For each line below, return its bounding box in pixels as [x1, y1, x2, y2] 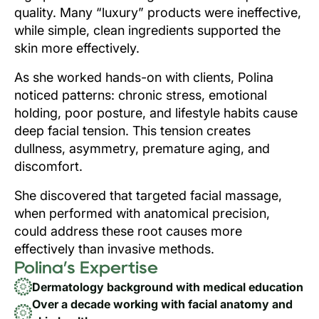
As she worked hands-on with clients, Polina [14, 70, 273, 85]
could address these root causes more [14, 224, 242, 239]
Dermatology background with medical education [32, 279, 303, 294]
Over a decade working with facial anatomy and [32, 297, 293, 311]
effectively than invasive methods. [14, 241, 214, 256]
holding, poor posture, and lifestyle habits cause [14, 105, 298, 120]
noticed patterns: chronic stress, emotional [14, 88, 267, 103]
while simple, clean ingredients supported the [14, 23, 281, 38]
